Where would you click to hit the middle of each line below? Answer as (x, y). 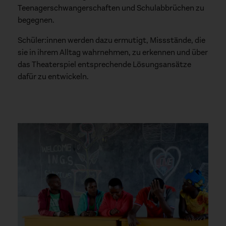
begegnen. (36, 20)
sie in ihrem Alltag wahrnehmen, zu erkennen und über (113, 52)
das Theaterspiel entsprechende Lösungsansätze (104, 65)
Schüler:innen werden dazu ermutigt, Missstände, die (111, 40)
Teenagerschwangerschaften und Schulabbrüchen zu (111, 8)
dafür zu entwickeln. (53, 77)
